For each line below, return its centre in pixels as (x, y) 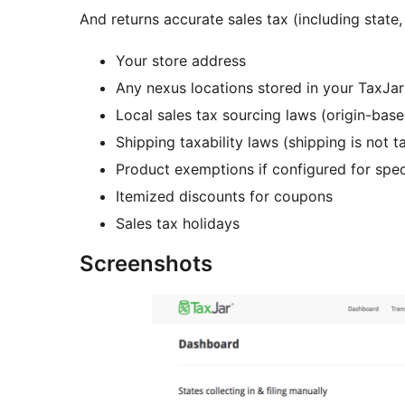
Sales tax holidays (178, 224)
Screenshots (146, 264)
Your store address (181, 61)
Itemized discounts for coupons (224, 197)
